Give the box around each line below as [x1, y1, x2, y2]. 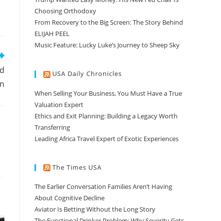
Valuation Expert [35, 100, 83, 109]
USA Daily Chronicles [52, 69, 122, 78]
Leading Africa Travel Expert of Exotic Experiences [35, 134, 179, 143]
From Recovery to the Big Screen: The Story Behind [35, 18, 183, 27]
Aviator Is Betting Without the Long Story [35, 205, 155, 214]
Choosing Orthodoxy [35, 6, 96, 16]
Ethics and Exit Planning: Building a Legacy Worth [35, 111, 178, 120]
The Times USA [52, 162, 102, 172]
